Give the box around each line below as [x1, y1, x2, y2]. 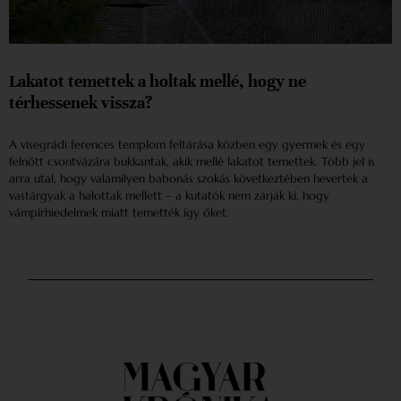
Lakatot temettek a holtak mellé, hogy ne [9, 71, 306, 92]
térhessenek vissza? [9, 92, 152, 114]
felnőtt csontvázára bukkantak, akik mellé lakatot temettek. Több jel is [9, 154, 375, 170]
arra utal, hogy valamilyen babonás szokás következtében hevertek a [9, 171, 368, 187]
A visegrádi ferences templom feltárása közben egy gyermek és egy [9, 137, 365, 153]
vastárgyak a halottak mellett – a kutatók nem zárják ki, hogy [9, 188, 329, 204]
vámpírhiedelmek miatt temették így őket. [9, 205, 229, 221]
